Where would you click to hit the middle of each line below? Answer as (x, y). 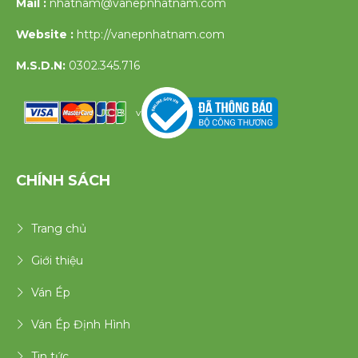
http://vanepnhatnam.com (151, 34)
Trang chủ (59, 228)
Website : (46, 34)
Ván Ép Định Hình (81, 324)
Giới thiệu (57, 260)
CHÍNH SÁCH (63, 180)
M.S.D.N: (41, 66)
